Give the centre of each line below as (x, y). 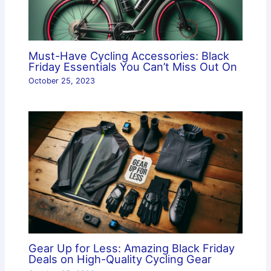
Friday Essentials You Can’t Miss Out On (133, 66)
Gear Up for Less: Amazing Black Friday (132, 248)
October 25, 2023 (62, 81)
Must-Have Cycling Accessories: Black (129, 55)
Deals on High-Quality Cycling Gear (120, 259)
